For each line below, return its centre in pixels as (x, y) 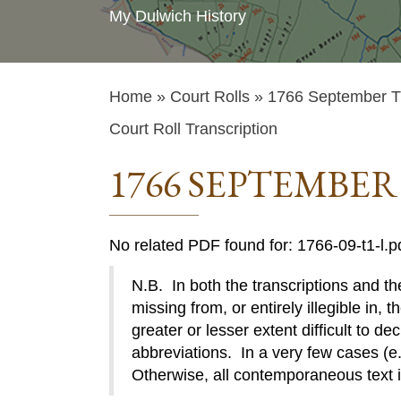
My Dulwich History (178, 16)
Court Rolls (210, 97)
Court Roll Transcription (193, 129)
